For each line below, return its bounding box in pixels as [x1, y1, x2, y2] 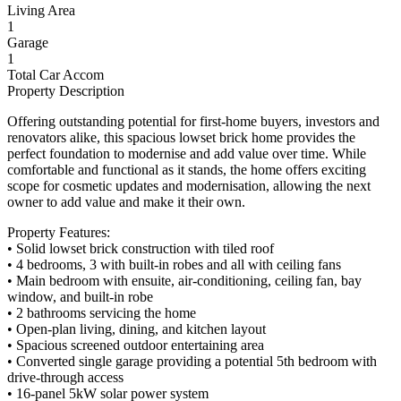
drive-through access [7, 370, 124, 386]
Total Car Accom [7, 67, 104, 83]
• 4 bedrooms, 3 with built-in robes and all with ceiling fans [7, 257, 341, 273]
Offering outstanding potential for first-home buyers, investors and [7, 114, 380, 130]
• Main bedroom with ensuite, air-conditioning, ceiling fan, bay [7, 273, 362, 289]
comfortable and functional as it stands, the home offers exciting [7, 162, 366, 178]
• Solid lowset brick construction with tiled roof [7, 241, 274, 257]
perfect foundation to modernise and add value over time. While [7, 146, 366, 162]
